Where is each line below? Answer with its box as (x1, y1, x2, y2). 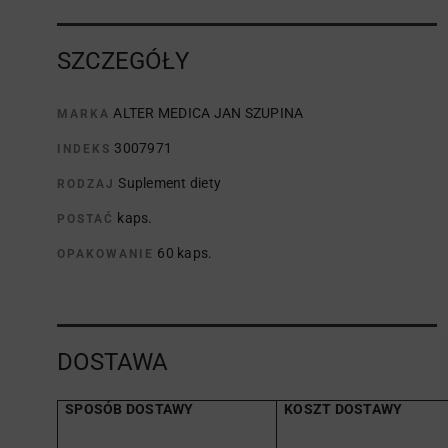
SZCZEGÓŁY (57, 47, 189, 75)
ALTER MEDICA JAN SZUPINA (113, 105, 304, 121)
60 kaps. (157, 245, 213, 261)
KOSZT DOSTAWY (284, 401, 403, 417)
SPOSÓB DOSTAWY (65, 401, 194, 417)
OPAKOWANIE (57, 247, 154, 261)
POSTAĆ (57, 212, 114, 226)
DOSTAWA (57, 348, 168, 376)
